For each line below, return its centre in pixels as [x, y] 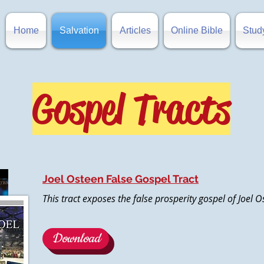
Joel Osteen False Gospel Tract [121, 179]
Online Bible [197, 30]
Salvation [79, 30]
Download [76, 238]
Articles [135, 30]
